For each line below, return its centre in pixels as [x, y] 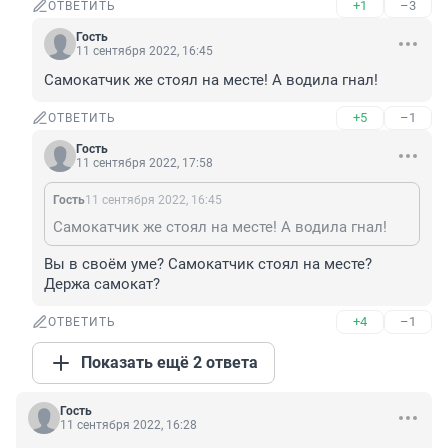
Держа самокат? [102, 284]
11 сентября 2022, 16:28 [128, 425]
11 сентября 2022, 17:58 [144, 163]
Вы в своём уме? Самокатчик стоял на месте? [208, 264]
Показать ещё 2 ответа [169, 363]
